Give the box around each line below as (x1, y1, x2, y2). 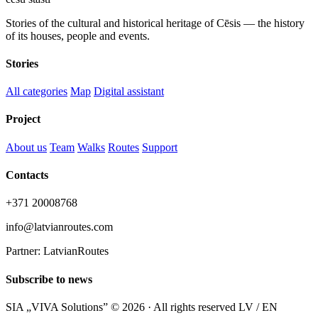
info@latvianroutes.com (6, 221, 113, 234)
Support (142, 141, 177, 153)
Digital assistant (94, 85, 164, 98)
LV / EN (238, 300, 278, 313)
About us (6, 141, 47, 153)
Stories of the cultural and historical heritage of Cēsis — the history (6, 16, 305, 29)
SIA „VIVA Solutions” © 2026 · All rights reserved (6, 300, 236, 313)
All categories (6, 85, 67, 98)
